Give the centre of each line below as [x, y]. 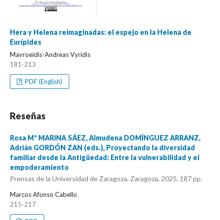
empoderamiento [39, 167]
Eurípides [26, 42]
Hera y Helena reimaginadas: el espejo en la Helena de [101, 32]
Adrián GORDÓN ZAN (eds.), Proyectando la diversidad [102, 147]
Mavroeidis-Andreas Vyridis [50, 54]
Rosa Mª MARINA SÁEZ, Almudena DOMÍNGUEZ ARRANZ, [105, 137]
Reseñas [28, 116]
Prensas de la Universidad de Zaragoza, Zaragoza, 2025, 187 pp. [106, 179]
